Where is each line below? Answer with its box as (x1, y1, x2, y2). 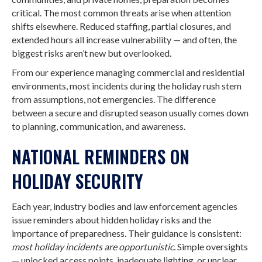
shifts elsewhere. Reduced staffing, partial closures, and (12, 20, 231, 32)
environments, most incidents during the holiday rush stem (12, 80, 242, 91)
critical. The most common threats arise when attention (12, 7, 231, 18)
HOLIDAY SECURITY (12, 168, 143, 194)
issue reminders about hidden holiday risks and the (12, 214, 211, 225)
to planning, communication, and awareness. (12, 120, 185, 132)
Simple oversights (177, 241, 248, 252)
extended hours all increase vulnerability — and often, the (12, 34, 237, 45)
